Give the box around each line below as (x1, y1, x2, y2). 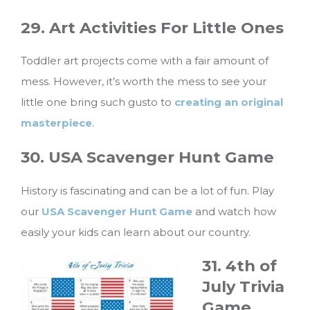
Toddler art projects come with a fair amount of (21, 54, 268, 68)
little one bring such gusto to (21, 95, 174, 109)
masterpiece (21, 116, 92, 130)
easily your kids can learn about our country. (21, 225, 250, 239)
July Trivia (202, 277, 284, 297)
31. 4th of (202, 256, 277, 276)
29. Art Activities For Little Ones (21, 17, 284, 37)
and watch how (192, 204, 276, 218)
